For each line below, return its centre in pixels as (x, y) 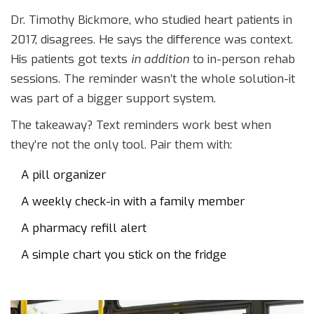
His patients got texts (71, 60)
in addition (160, 60)
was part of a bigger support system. (113, 99)
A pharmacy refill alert (84, 228)
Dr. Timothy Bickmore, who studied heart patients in (151, 20)
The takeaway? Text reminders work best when (141, 125)
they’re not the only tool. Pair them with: (121, 145)
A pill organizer (63, 175)
